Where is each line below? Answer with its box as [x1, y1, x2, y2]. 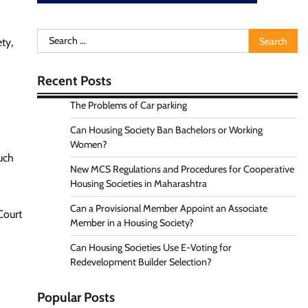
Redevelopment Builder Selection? [69, 256, 212, 268]
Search [36, 30, 68, 43]
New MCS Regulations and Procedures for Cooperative [69, 163, 294, 175]
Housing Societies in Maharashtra [69, 177, 207, 190]
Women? [69, 138, 107, 151]
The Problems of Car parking [69, 99, 187, 111]
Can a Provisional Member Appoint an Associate [69, 202, 267, 214]
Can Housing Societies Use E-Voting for [69, 241, 232, 254]
